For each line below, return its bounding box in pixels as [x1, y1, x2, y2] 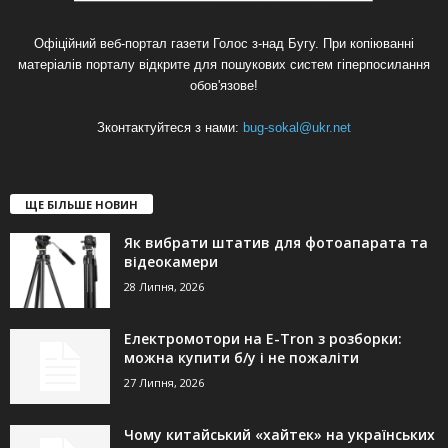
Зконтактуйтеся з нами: [97, 120, 243, 136]
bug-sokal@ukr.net [243, 120, 351, 136]
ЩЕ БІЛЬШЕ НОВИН [25, 197, 138, 213]
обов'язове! [190, 78, 258, 94]
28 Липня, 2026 [124, 279, 204, 295]
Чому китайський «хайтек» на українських [124, 425, 435, 445]
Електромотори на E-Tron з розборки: [124, 329, 402, 349]
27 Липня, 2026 [124, 375, 204, 391]
